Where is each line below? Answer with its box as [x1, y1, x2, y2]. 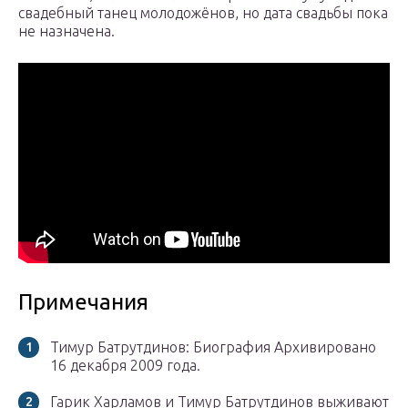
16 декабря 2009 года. [50, 357, 200, 374]
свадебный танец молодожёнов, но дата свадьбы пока [18, 5, 388, 22]
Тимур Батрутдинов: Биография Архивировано [50, 339, 376, 356]
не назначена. [18, 23, 115, 40]
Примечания [18, 290, 148, 315]
